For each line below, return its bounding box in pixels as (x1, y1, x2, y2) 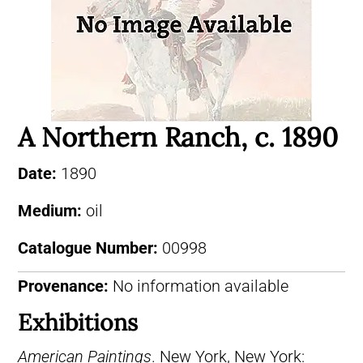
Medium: (18, 201, 86, 220)
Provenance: (18, 276, 109, 296)
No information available (109, 276, 288, 296)
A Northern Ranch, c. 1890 (18, 119, 338, 154)
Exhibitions (18, 307, 138, 337)
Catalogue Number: (18, 238, 162, 258)
